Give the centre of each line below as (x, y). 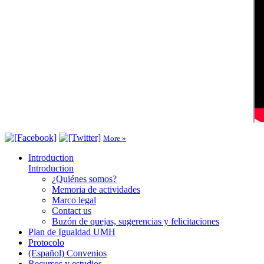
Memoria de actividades (96, 189)
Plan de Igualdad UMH (72, 232)
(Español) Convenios (67, 253)
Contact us (72, 210)
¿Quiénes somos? (84, 179)
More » (115, 138)
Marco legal (74, 200)
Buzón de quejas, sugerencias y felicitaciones (136, 221)
